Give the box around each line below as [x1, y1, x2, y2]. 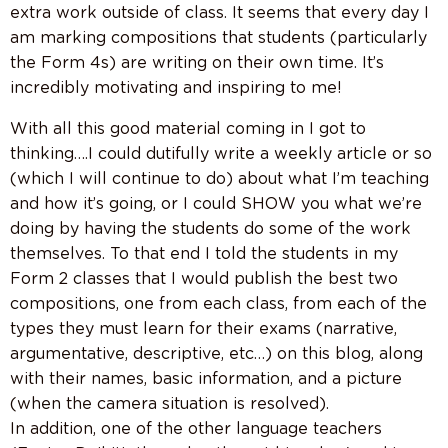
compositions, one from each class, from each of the [10, 296, 427, 312]
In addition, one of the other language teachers [10, 421, 382, 437]
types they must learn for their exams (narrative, [10, 321, 397, 337]
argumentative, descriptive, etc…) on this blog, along [10, 346, 423, 362]
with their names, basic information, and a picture [10, 371, 402, 387]
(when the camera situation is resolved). [10, 396, 329, 412]
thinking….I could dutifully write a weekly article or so [10, 146, 432, 162]
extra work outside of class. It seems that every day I [10, 5, 429, 21]
